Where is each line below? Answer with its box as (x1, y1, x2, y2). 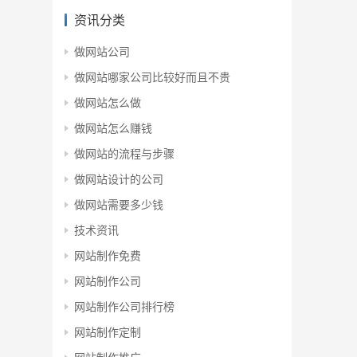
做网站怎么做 (74, 94, 141, 111)
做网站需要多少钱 (74, 196, 163, 213)
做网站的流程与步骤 (74, 145, 175, 162)
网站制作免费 (74, 247, 141, 264)
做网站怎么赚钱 (74, 120, 152, 136)
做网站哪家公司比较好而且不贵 (74, 69, 230, 85)
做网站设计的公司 (74, 171, 163, 187)
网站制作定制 (74, 324, 141, 340)
